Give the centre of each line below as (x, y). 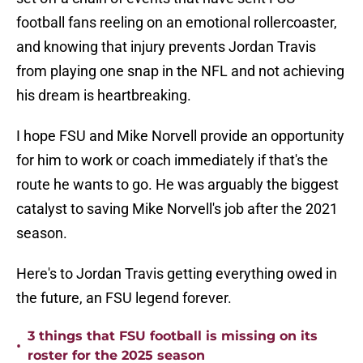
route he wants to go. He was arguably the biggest (177, 185)
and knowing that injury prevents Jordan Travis (166, 47)
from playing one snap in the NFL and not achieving (180, 71)
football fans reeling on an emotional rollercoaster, (177, 23)
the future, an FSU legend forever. (124, 298)
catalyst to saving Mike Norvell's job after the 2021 (177, 209)
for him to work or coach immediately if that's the (172, 160)
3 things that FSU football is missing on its (173, 336)
